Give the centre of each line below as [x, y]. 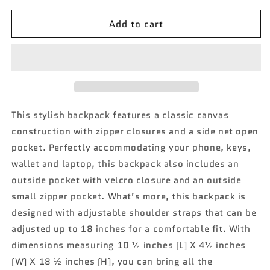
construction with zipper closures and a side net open [135, 132]
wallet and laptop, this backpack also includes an [125, 164]
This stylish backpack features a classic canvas [120, 115]
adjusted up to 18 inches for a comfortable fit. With [131, 229]
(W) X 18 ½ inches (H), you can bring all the [112, 262]
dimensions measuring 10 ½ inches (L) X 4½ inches [129, 246]
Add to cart [136, 24]
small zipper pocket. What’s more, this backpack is [129, 197]
